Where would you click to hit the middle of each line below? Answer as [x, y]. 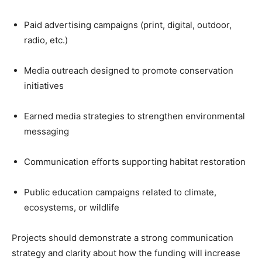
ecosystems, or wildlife [72, 208]
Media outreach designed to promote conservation [129, 71]
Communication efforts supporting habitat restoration [135, 162]
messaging [46, 132]
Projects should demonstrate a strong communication [123, 238]
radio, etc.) [46, 40]
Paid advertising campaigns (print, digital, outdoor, [128, 25]
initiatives [44, 86]
